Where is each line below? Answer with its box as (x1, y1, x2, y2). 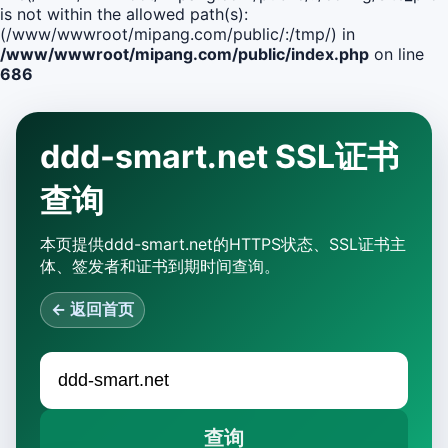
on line (369, 44, 424, 64)
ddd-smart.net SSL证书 (40, 137, 399, 176)
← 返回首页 (51, 299, 134, 319)
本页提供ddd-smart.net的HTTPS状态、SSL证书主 (40, 234, 406, 254)
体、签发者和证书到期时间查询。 (40, 256, 280, 276)
